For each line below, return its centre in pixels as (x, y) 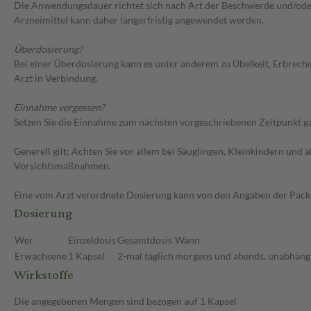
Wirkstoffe (44, 276)
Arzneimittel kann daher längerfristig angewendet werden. (139, 20)
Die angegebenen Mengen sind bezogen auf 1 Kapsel (125, 301)
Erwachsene (41, 256)
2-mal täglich (145, 256)
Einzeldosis (92, 240)
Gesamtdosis (145, 240)
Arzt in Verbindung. (56, 78)
